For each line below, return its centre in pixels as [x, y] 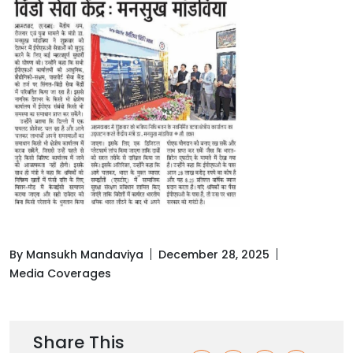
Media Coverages [60, 273]
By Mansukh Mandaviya [76, 254]
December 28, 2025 [214, 254]
